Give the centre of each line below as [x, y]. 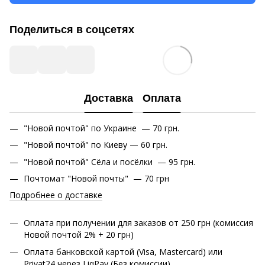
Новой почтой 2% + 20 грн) [79, 235]
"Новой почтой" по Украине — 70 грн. [101, 128]
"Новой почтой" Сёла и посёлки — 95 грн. [109, 161]
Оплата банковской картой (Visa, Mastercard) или [123, 251]
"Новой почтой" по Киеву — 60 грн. [96, 145]
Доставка [109, 98]
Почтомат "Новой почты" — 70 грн [96, 178]
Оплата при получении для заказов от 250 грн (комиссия [138, 223]
